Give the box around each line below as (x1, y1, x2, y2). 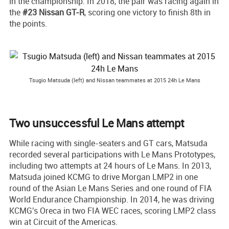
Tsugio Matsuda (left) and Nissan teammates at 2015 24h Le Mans (29, 76, 200, 84)
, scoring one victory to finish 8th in (84, 6, 211, 18)
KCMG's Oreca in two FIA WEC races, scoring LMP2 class (9, 204, 216, 216)
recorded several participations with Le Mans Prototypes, (9, 148, 215, 160)
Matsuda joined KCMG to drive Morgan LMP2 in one (9, 171, 198, 182)
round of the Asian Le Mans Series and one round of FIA (9, 182, 212, 194)
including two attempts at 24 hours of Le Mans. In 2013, (9, 159, 211, 171)
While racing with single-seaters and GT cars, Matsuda (9, 137, 208, 149)
